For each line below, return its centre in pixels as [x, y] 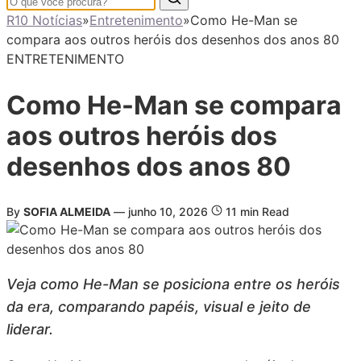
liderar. [30, 330]
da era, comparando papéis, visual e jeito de [159, 307]
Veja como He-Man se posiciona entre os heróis [173, 284]
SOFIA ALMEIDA [67, 212]
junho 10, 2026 [170, 212]
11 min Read [256, 212]
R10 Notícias [44, 20]
